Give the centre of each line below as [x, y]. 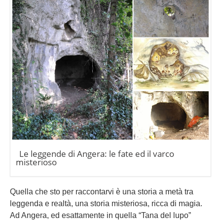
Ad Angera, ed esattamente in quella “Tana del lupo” [100, 216]
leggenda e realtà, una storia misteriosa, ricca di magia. [106, 204]
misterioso [36, 162]
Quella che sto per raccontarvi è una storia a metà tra [102, 192]
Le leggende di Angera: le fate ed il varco [97, 154]
